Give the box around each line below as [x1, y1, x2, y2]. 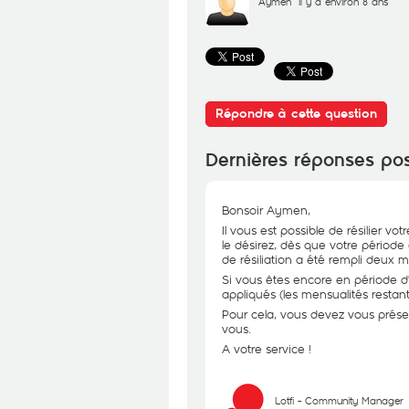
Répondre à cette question [215, 106, 377, 121]
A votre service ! [222, 341, 311, 357]
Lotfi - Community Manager [275, 393, 404, 407]
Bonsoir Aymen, [222, 202, 310, 218]
